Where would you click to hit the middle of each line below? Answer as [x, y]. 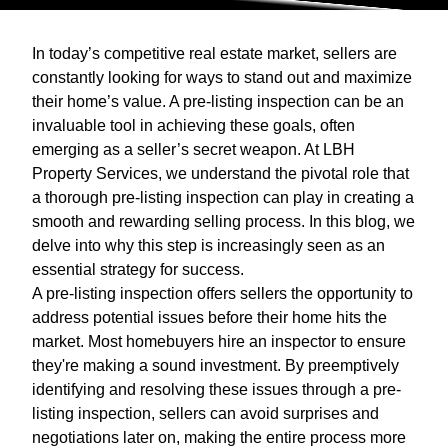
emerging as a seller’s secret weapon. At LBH [193, 150]
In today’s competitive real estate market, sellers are [214, 54]
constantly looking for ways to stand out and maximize [222, 78]
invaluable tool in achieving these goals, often [193, 126]
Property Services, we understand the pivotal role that [220, 174]
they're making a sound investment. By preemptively [215, 366]
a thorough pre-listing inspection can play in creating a [223, 198]
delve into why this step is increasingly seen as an [208, 246]
